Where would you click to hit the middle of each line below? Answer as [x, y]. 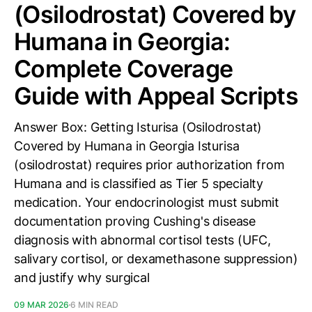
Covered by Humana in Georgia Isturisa [127, 146]
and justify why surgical [82, 278]
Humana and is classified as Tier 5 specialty [139, 184]
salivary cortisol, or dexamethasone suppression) [156, 259]
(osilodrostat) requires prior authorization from [149, 165]
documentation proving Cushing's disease [135, 221]
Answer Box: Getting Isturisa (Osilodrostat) [138, 127]
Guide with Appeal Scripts [156, 96]
